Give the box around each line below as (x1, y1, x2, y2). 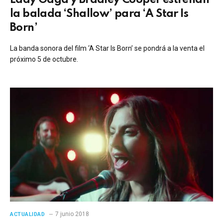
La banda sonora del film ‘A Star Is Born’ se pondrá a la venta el (10, 44, 205, 52)
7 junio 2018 (55, 211, 89, 218)
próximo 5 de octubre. (10, 55, 78, 63)
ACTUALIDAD (10, 211, 45, 218)
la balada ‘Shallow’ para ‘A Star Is (10, 8, 188, 19)
